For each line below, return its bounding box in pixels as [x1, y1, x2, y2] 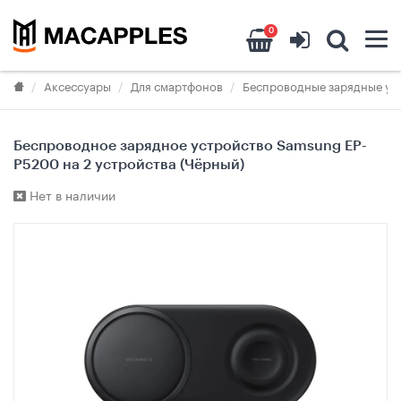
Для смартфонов [131, 76, 223, 95]
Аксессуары [44, 76, 111, 95]
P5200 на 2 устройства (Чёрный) [13, 158, 244, 173]
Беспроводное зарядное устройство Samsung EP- [13, 139, 367, 154]
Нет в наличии [26, 184, 115, 205]
